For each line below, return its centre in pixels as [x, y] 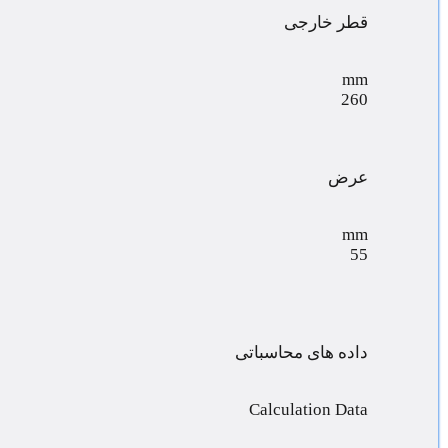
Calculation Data [308, 409]
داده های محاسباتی [301, 352]
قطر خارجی [326, 22]
